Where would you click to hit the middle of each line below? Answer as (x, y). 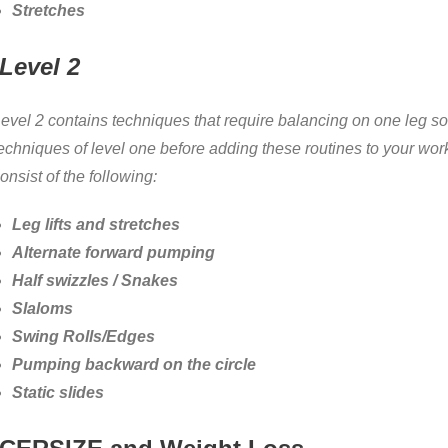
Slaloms (42, 309)
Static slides (57, 393)
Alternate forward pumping (113, 253)
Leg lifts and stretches (95, 225)
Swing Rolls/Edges (83, 337)
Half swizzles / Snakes (94, 281)
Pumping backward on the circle (133, 365)
